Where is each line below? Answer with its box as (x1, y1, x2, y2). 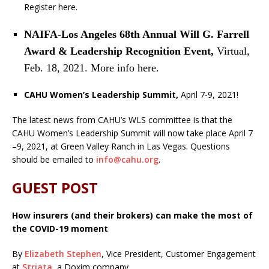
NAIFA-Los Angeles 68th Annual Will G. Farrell (24, 28, 249, 40)
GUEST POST (12, 177, 98, 198)
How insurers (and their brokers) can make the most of (12, 209, 253, 221)
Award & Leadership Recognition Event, (24, 44, 217, 57)
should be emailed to (12, 153, 96, 165)
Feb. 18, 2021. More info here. (24, 61, 159, 74)
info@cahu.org (96, 153, 159, 165)
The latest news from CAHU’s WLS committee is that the (12, 113, 232, 125)
